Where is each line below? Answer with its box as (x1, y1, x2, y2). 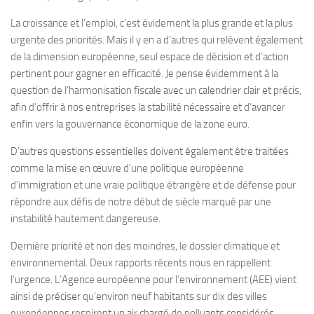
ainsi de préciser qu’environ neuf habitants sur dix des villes (11, 290, 267, 303)
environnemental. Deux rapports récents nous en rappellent (11, 257, 271, 269)
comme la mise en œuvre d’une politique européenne (11, 162, 244, 175)
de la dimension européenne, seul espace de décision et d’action (11, 50, 289, 63)
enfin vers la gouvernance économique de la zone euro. (11, 118, 250, 130)
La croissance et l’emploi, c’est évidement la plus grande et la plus (11, 17, 293, 29)
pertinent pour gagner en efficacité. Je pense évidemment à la (11, 67, 278, 80)
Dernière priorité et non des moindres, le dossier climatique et (11, 240, 280, 252)
